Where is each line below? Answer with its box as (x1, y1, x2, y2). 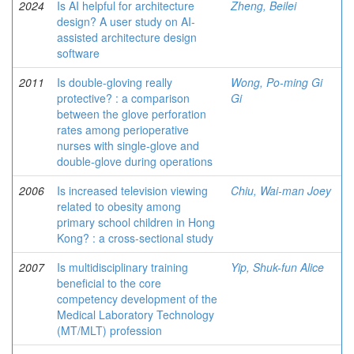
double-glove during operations (57, 153, 213, 169)
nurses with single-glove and (57, 137, 199, 153)
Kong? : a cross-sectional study (57, 230, 213, 246)
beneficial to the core (57, 275, 161, 291)
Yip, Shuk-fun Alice (231, 259, 324, 275)
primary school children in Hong (57, 214, 215, 230)
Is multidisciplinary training (57, 259, 188, 275)
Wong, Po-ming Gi (231, 74, 322, 90)
